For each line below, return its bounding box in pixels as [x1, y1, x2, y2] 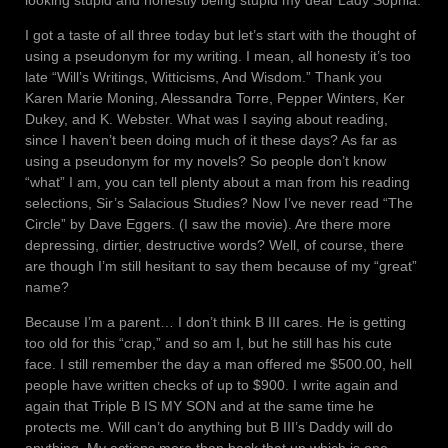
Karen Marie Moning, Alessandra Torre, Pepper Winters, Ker [25, 89, 405, 106]
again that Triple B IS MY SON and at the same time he [25, 397, 374, 414]
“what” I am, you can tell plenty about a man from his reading [25, 173, 410, 190]
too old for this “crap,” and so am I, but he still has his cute [25, 334, 392, 351]
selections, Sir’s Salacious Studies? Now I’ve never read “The [25, 194, 413, 211]
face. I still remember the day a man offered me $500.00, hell [25, 355, 412, 372]
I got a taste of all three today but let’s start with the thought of [25, 26, 416, 43]
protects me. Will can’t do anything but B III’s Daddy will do [25, 418, 393, 435]
